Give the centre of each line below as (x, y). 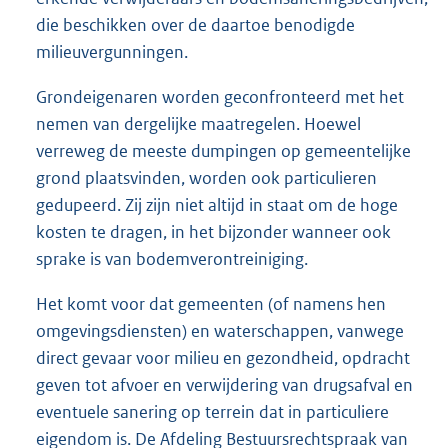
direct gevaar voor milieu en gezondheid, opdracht (223, 358)
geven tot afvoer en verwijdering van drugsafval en (224, 385)
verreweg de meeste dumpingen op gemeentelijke (223, 151)
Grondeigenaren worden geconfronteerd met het (220, 97)
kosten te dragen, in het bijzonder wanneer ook (213, 232)
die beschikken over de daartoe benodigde (195, 25)
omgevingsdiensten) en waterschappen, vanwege (220, 331)
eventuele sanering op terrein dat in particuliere (212, 412)
